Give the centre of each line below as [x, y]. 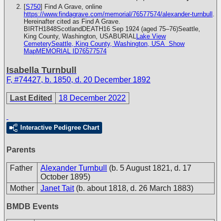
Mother [22, 188]
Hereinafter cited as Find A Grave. [72, 21]
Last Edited [31, 98]
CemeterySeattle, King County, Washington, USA [96, 44]
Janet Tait [57, 188]
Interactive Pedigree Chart [60, 128]
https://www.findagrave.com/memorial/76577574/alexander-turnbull [118, 14]
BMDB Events [33, 206]
